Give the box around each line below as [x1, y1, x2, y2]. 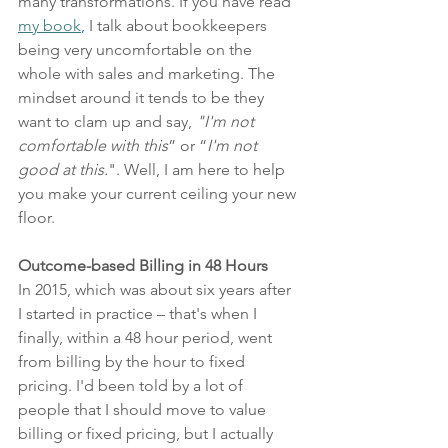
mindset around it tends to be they [18, 87, 268, 107]
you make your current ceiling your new [18, 183, 300, 203]
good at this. [18, 159, 108, 179]
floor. [18, 207, 59, 227]
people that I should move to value [18, 399, 270, 419]
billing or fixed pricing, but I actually [18, 423, 277, 443]
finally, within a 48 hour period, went [18, 327, 276, 347]
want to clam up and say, [18, 111, 196, 131]
